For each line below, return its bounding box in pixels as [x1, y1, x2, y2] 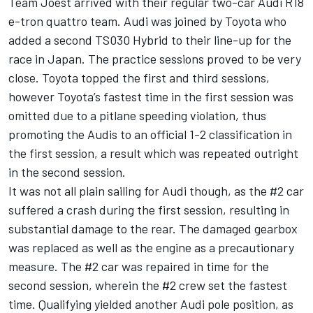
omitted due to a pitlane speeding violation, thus [8, 108, 266, 124]
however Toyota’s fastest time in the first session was [8, 89, 293, 105]
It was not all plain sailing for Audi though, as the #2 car [8, 183, 304, 199]
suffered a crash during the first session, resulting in [8, 202, 289, 218]
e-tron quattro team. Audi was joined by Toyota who [8, 13, 286, 29]
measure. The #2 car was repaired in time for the [8, 259, 269, 275]
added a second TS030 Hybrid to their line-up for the [8, 32, 291, 48]
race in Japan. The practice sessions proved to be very [8, 51, 301, 67]
